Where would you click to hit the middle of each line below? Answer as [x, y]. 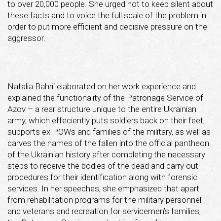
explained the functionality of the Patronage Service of [105, 97]
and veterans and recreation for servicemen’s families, [104, 211]
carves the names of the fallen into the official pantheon [108, 143]
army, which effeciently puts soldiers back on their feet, [106, 120]
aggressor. [26, 38]
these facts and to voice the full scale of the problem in [107, 15]
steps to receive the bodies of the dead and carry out [103, 166]
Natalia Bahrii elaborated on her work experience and [102, 86]
